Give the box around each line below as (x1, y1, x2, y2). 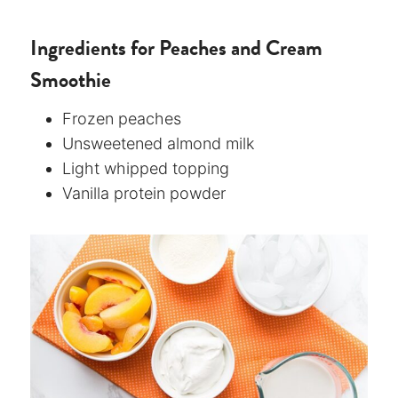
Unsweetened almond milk (62, 133, 254, 153)
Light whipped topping (62, 158, 229, 178)
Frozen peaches (62, 108, 181, 128)
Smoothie (30, 63, 111, 96)
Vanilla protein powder (62, 183, 226, 203)
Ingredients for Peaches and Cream (30, 31, 322, 64)
